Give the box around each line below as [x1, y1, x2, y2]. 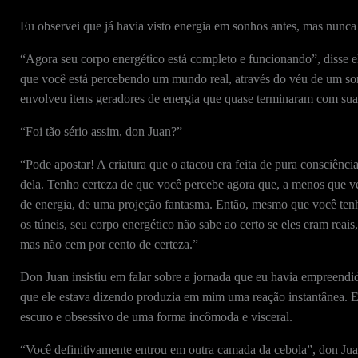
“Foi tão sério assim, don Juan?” [19, 125, 182, 138]
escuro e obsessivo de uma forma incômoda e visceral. [19, 310, 292, 324]
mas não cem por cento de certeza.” [19, 237, 198, 251]
